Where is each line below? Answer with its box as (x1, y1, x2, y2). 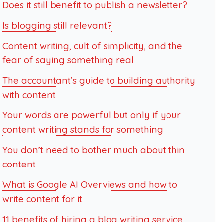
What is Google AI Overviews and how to (2, 179, 177, 190)
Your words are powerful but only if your (2, 110, 181, 121)
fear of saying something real (2, 55, 134, 66)
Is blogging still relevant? (2, 20, 112, 31)
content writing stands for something (2, 124, 163, 135)
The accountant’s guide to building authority (2, 75, 195, 86)
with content (2, 89, 55, 101)
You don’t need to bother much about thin (2, 144, 185, 156)
